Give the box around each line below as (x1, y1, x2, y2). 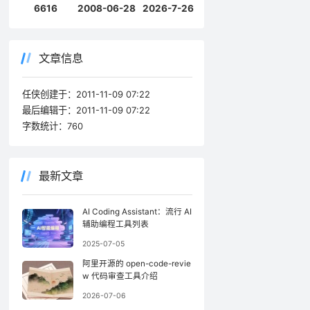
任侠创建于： (21, 89, 76, 100)
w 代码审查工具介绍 (82, 271, 158, 282)
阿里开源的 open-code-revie (82, 259, 192, 269)
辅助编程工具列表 (82, 219, 149, 230)
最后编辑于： (21, 104, 76, 116)
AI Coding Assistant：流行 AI (82, 207, 192, 217)
